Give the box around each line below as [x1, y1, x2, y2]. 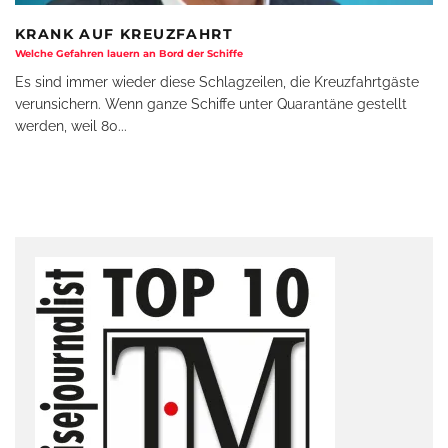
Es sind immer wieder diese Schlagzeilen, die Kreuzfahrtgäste [15, 73, 419, 90]
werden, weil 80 [15, 117, 118, 134]
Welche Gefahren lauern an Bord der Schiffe [15, 47, 243, 59]
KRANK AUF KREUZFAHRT [15, 24, 233, 43]
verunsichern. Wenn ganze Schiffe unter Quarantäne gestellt [15, 95, 407, 112]
